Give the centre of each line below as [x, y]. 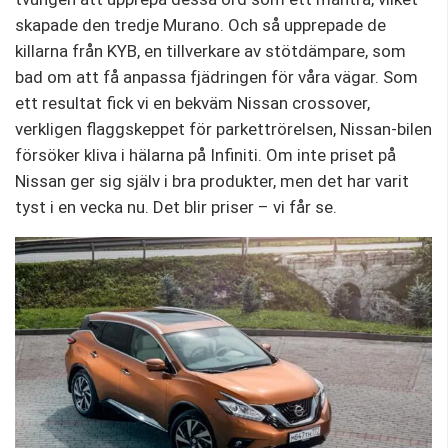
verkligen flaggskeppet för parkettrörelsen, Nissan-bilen [223, 129]
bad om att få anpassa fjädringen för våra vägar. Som [216, 77]
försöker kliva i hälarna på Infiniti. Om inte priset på [205, 155]
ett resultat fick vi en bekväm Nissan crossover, [192, 103]
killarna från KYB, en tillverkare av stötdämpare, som [210, 51]
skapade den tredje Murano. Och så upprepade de [200, 25]
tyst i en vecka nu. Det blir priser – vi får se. [176, 207]
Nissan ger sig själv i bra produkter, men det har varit [212, 181]
